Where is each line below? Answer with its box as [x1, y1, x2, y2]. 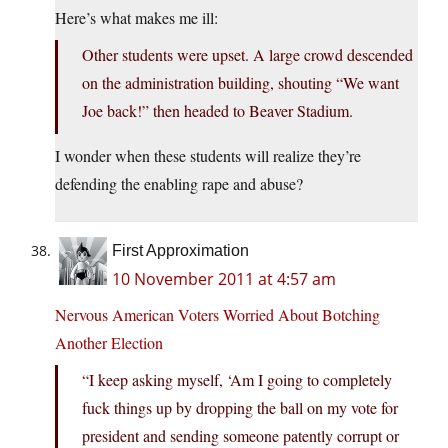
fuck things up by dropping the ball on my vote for [82, 397, 398, 419]
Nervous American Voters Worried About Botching [55, 304, 380, 326]
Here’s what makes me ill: [55, 7, 218, 29]
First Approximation [112, 242, 249, 260]
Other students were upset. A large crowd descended [82, 44, 413, 66]
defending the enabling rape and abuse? [55, 173, 303, 195]
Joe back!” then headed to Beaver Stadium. [82, 100, 353, 122]
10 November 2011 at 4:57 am [112, 268, 336, 291]
